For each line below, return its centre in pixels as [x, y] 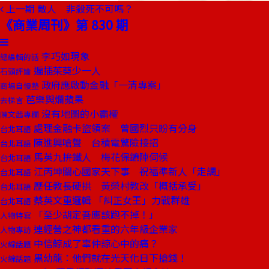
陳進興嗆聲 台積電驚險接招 [95, 142]
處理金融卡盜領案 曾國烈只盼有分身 [114, 128]
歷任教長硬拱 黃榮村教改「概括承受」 [119, 186]
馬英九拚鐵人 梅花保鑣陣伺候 [100, 157]
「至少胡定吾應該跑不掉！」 [95, 214]
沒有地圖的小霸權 [79, 113]
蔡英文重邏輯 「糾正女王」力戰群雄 [110, 200]
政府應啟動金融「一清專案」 [103, 85]
